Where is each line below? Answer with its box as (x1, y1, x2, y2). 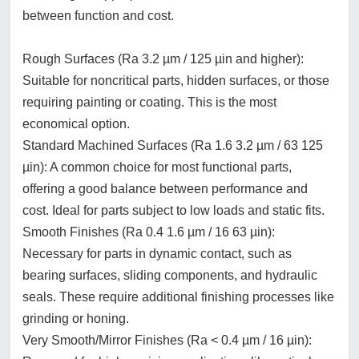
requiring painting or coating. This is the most (22, 95, 276, 110)
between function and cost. (22, 9, 174, 23)
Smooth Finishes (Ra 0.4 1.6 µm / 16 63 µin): (22, 225, 275, 240)
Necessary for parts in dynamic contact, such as (22, 247, 292, 261)
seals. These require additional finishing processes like (22, 290, 334, 305)
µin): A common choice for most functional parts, (22, 160, 292, 175)
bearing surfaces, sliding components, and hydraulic (22, 268, 317, 283)
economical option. (22, 117, 130, 131)
